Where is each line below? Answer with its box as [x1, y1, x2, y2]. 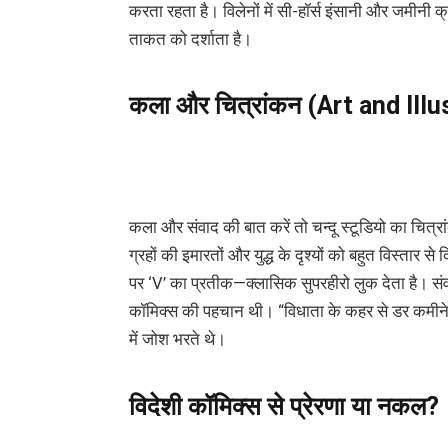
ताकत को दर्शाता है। [128, 29, 252, 49]
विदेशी [128, 392, 182, 422]
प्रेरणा [289, 392, 345, 422]
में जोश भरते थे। [128, 330, 226, 350]
